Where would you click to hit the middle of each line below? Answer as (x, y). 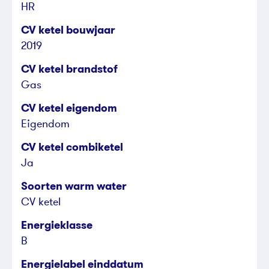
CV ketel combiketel (72, 147)
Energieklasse (57, 225)
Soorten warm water (74, 186)
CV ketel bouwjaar (68, 30)
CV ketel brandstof (69, 69)
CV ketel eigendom (69, 108)
